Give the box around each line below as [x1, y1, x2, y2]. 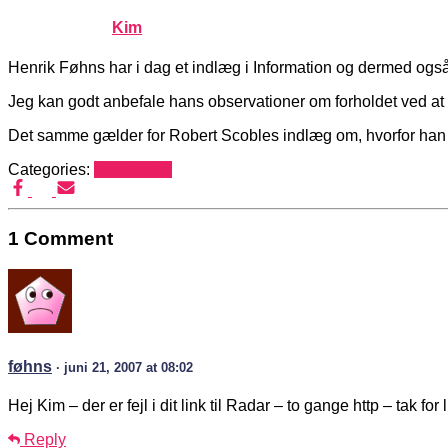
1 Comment [8, 228, 113, 250]
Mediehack [94, 160, 172, 178]
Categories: [8, 160, 94, 178]
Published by [8, 19, 112, 37]
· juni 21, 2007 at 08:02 [56, 360, 193, 376]
